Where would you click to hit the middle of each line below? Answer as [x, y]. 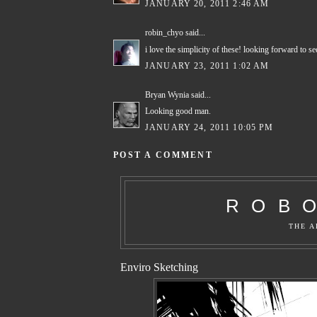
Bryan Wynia [167, 95]
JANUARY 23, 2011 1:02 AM [207, 66]
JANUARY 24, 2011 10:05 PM [209, 127]
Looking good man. [178, 112]
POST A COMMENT [163, 155]
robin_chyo [164, 33]
